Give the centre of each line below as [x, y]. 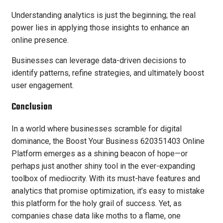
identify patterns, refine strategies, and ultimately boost [108, 73]
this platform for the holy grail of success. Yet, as [97, 204]
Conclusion [32, 107]
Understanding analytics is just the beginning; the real [104, 15]
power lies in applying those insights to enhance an [100, 28]
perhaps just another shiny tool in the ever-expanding [103, 166]
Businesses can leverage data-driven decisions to [99, 61]
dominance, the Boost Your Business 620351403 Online [108, 141]
